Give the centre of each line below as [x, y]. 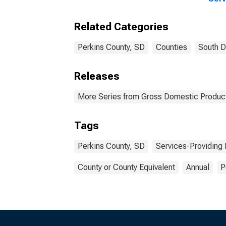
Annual [198, 167]
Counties [172, 47]
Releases [97, 76]
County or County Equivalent [126, 167]
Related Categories [121, 27]
